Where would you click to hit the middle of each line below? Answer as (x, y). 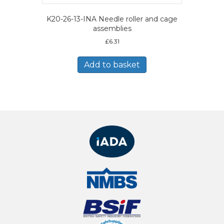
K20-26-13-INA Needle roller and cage (112, 19)
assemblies (112, 28)
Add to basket (112, 64)
